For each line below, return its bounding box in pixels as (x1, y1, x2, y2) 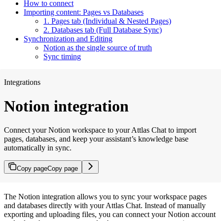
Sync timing (43, 52, 81, 61)
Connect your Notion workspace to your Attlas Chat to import (4, 126, 196, 135)
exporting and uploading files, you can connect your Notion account (4, 210, 216, 219)
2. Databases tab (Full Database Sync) (43, 25, 162, 34)
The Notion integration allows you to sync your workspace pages (4, 192, 207, 201)
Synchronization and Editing (24, 34, 112, 43)
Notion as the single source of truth (43, 43, 152, 52)
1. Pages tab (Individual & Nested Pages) (43, 16, 171, 25)
